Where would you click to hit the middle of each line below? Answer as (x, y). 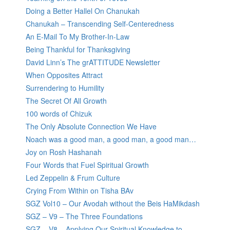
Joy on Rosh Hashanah (64, 152)
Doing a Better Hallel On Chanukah (83, 11)
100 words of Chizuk (59, 114)
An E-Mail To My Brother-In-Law (78, 37)
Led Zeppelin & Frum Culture (73, 178)
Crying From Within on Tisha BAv (80, 191)
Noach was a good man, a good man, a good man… (111, 139)
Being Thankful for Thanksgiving (78, 50)
